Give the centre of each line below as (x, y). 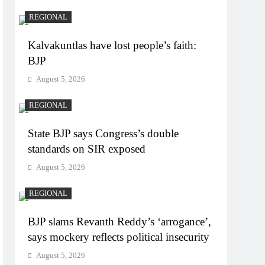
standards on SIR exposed (87, 148)
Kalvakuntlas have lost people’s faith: (112, 45)
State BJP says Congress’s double (104, 133)
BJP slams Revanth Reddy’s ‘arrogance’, (120, 221)
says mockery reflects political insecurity (119, 237)
